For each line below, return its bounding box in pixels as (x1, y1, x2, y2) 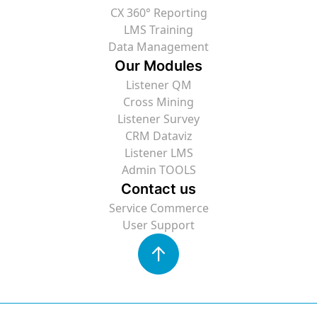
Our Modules (115, 57, 202, 74)
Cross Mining (123, 93, 194, 110)
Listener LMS (124, 144, 193, 161)
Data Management (108, 38, 209, 54)
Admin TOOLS (121, 161, 196, 178)
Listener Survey (117, 110, 200, 127)
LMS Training (124, 21, 193, 38)
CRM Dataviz (125, 127, 192, 144)
